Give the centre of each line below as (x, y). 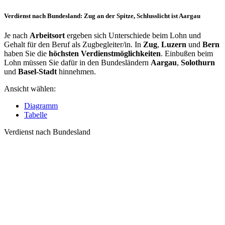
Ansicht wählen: (30, 89)
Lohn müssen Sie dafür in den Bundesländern (77, 63)
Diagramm (41, 106)
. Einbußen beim (187, 54)
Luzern (174, 45)
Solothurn (198, 63)
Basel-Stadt (37, 72)
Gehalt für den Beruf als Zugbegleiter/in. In (74, 45)
